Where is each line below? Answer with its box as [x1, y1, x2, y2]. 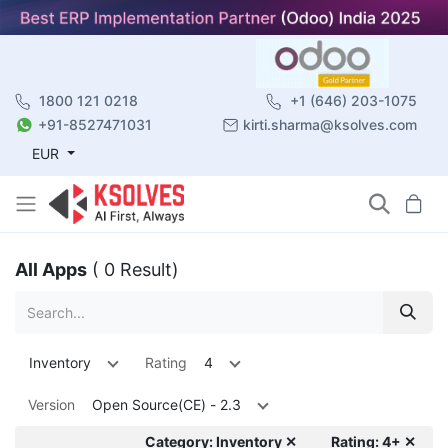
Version [28, 395, 75, 413]
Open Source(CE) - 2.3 [92, 395, 241, 413]
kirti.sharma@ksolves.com [243, 115, 417, 133]
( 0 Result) [92, 258, 179, 280]
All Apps [15, 258, 87, 280]
